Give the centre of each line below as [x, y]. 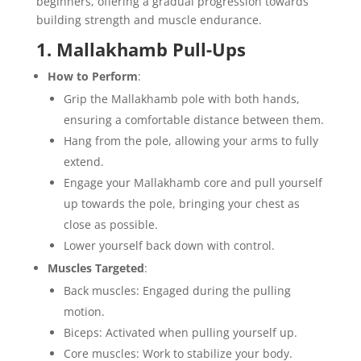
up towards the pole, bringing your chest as [181, 203]
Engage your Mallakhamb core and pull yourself [193, 182]
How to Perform [92, 76]
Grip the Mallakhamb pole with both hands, [181, 98]
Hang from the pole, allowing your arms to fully [191, 140]
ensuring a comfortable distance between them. [193, 119]
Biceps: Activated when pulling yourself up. [180, 332]
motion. [84, 311]
